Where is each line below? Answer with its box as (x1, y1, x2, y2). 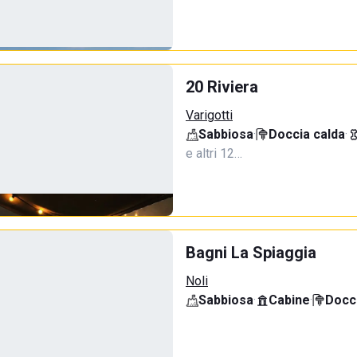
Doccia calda (269, 127, 345, 142)
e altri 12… (186, 146, 242, 161)
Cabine (269, 292, 310, 308)
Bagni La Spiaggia (186, 243, 316, 262)
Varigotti (186, 108, 233, 123)
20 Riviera (186, 77, 258, 96)
